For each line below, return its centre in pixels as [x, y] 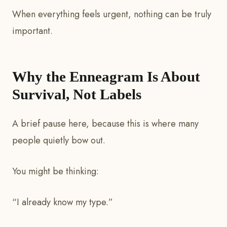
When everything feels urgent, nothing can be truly [112, 14]
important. [32, 31]
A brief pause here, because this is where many [105, 124]
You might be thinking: [57, 172]
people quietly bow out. [59, 141]
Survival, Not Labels [77, 94]
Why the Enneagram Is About [106, 77]
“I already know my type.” [64, 202]
